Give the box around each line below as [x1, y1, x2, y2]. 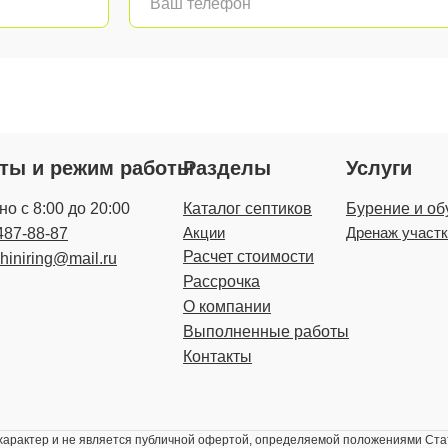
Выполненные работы [183, 323, 349, 341]
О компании [183, 298, 271, 316]
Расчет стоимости [183, 248, 314, 266]
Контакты [183, 348, 252, 366]
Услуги [346, 157, 412, 180]
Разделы [183, 157, 271, 180]
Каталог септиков [183, 200, 312, 218]
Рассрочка [183, 273, 260, 291]
